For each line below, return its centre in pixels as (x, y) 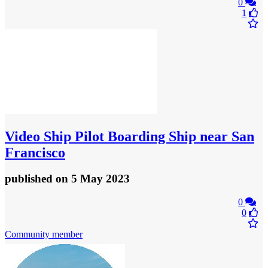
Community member (44, 234)
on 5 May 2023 (93, 179)
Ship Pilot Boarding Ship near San (147, 136)
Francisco (35, 152)
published (30, 179)
